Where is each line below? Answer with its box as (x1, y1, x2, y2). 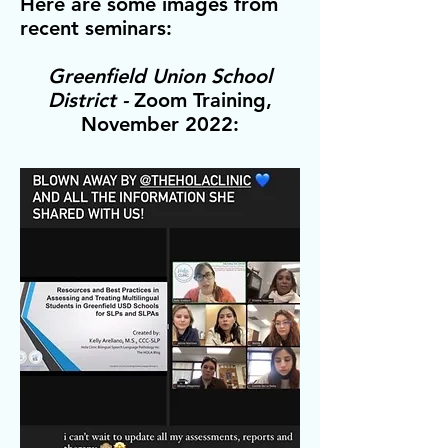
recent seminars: (20, 15, 172, 40)
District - (48, 87, 134, 112)
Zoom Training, (134, 87, 272, 112)
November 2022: (81, 111, 239, 136)
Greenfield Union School (48, 63, 272, 88)
